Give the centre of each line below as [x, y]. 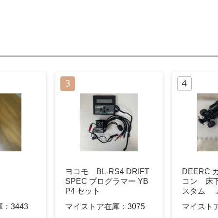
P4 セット [83, 191]
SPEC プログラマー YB [107, 182]
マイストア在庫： [96, 206]
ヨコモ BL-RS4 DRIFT [107, 172]
